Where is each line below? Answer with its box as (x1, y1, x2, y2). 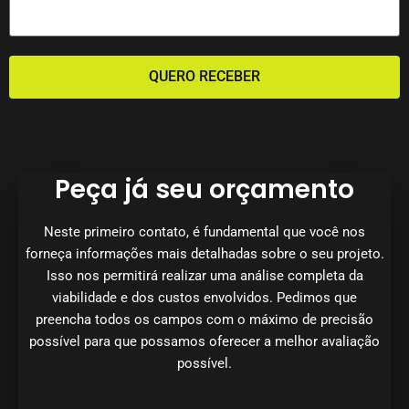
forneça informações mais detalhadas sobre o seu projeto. (25, 245, 384, 262)
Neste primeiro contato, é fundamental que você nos (44, 223, 365, 240)
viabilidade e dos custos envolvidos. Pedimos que (52, 288, 357, 306)
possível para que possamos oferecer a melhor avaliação (29, 332, 380, 350)
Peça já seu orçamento (55, 171, 354, 207)
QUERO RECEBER (149, 68, 260, 86)
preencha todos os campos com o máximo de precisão (36, 310, 373, 328)
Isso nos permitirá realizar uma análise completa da (46, 267, 363, 284)
